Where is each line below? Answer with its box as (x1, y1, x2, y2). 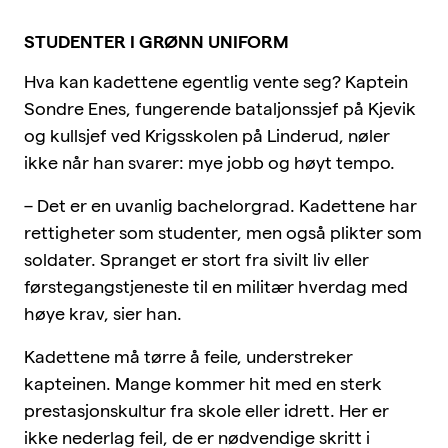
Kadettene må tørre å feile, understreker (24, 346, 353, 366)
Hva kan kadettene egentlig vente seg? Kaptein (24, 71, 408, 91)
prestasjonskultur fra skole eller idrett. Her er (24, 400, 389, 420)
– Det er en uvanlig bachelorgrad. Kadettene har (24, 195, 417, 215)
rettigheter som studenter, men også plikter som (24, 222, 422, 242)
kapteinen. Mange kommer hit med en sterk (24, 373, 382, 393)
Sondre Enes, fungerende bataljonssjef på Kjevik (24, 98, 416, 118)
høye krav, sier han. (24, 303, 182, 323)
